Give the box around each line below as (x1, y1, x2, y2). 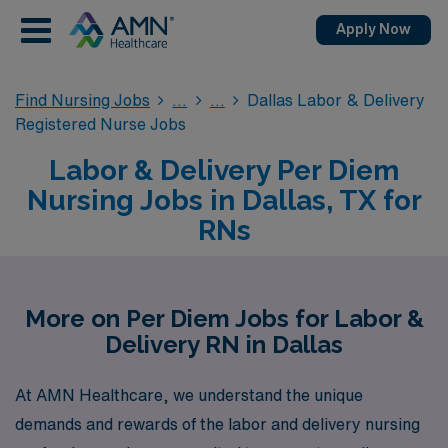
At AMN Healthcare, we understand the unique (15, 386, 363, 403)
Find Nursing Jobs (15, 92, 150, 108)
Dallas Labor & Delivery (247, 92, 426, 108)
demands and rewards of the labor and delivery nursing (15, 415, 420, 432)
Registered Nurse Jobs (15, 116, 186, 132)
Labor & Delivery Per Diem (49, 154, 399, 187)
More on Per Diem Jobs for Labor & (24, 304, 424, 333)
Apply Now (336, 22, 411, 36)
